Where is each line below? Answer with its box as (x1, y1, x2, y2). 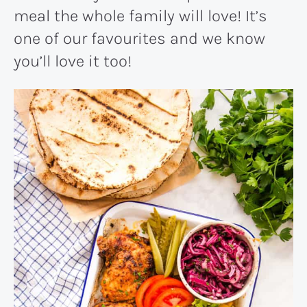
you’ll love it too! (14, 51, 132, 71)
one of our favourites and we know (14, 28, 265, 48)
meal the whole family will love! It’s (14, 5, 267, 25)
